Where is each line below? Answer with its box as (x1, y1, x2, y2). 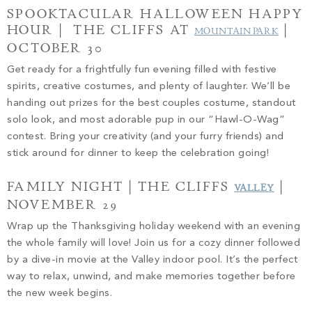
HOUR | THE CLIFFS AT (7, 21, 194, 38)
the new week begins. (7, 288, 112, 299)
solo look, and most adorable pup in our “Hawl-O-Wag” (7, 114, 285, 125)
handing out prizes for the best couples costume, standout (7, 97, 296, 109)
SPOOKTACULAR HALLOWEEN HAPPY (7, 5, 303, 22)
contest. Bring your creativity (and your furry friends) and (7, 131, 284, 142)
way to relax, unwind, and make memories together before (7, 271, 296, 282)
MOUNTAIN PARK (194, 25, 279, 37)
